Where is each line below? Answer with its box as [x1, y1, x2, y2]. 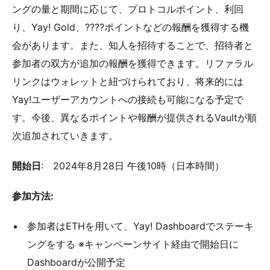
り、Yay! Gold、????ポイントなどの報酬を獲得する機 [12, 21, 249, 34]
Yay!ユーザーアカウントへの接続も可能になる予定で [12, 93, 243, 106]
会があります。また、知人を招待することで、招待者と [12, 39, 253, 52]
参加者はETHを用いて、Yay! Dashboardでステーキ [27, 220, 254, 233]
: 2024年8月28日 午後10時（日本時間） [41, 160, 224, 172]
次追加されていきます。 [12, 130, 118, 142]
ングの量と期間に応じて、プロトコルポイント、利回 [12, 3, 243, 16]
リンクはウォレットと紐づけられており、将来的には [12, 75, 243, 88]
